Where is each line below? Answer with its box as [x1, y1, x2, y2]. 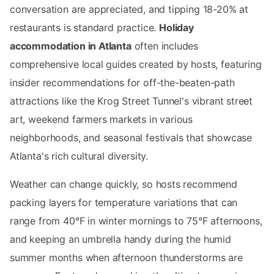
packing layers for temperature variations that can [10, 196, 238, 209]
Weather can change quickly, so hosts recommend [10, 177, 237, 190]
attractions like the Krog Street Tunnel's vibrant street [10, 94, 253, 107]
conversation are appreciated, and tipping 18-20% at [10, 2, 249, 15]
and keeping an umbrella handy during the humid [10, 232, 231, 245]
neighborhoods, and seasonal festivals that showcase [10, 131, 253, 144]
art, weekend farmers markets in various [10, 113, 193, 125]
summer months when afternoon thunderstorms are [10, 251, 243, 264]
